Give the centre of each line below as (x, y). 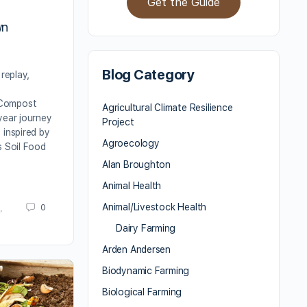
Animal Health (132, 186)
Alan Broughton (137, 165)
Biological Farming (142, 292)
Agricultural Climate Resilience (168, 108)
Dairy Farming (146, 229)
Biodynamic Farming (146, 271)
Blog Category (148, 75)
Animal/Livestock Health (155, 207)
